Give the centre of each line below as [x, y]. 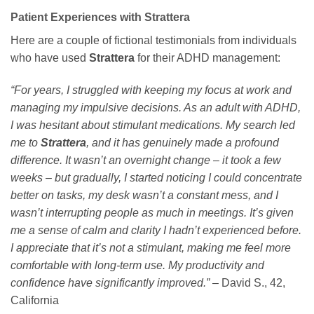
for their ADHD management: [207, 57]
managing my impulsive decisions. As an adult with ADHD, [156, 107]
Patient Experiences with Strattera [100, 17]
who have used [50, 57]
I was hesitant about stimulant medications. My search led [153, 125]
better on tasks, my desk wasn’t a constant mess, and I [144, 195]
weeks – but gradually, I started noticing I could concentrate [156, 177]
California [35, 300]
